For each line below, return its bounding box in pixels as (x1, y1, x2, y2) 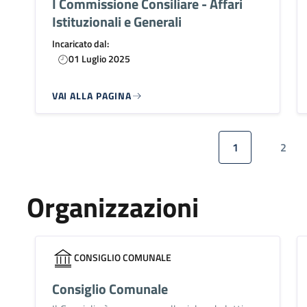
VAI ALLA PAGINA (51, 88, 132, 103)
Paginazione (34, 122, 134, 152)
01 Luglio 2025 (68, 51, 130, 66)
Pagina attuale (234, 146, 302, 163)
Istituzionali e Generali (51, 10, 182, 32)
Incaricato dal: (51, 36, 109, 51)
